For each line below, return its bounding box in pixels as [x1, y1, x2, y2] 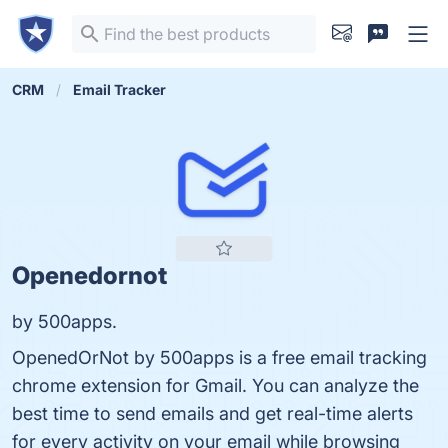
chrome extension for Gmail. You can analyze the [12, 375, 419, 396]
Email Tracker [73, 81, 166, 98]
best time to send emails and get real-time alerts [12, 403, 413, 424]
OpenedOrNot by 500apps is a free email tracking [12, 347, 427, 368]
